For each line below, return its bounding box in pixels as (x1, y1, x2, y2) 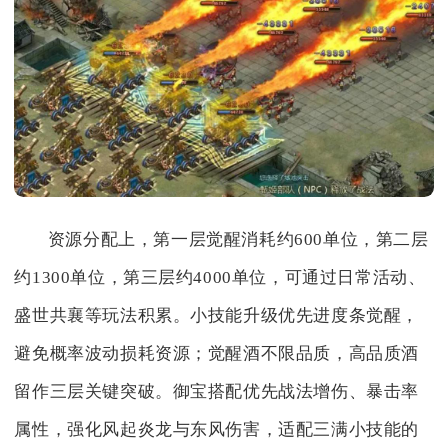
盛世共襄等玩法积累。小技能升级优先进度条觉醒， (14, 305, 420, 325)
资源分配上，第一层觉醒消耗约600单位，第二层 (47, 229, 429, 249)
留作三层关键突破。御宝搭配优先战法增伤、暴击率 (14, 381, 420, 401)
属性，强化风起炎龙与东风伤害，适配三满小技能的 (14, 419, 420, 439)
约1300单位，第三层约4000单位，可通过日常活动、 (14, 267, 426, 287)
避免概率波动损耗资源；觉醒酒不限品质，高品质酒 (14, 343, 420, 363)
